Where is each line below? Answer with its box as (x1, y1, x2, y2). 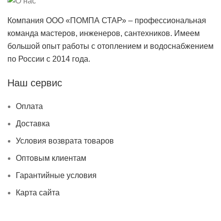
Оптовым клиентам (16, 154, 86, 163)
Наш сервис (7, 77, 62, 89)
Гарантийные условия (16, 171, 97, 180)
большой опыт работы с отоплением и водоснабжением (7, 42, 214, 51)
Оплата (16, 102, 43, 111)
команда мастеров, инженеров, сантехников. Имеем (7, 29, 200, 38)
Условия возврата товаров (16, 137, 114, 146)
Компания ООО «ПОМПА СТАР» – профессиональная (7, 16, 206, 25)
